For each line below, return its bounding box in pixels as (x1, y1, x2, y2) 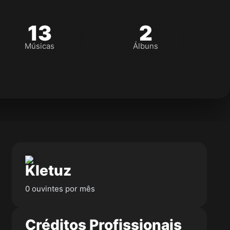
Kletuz (25, 162, 71, 179)
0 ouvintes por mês (25, 184, 95, 194)
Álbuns (133, 41, 159, 51)
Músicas (25, 41, 55, 51)
